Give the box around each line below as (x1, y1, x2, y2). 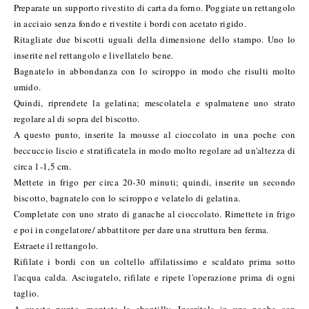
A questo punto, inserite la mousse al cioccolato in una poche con (13, 128, 296, 141)
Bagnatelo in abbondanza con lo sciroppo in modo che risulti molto (13, 64, 296, 77)
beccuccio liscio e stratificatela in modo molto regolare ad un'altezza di (13, 143, 296, 157)
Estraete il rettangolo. (13, 239, 101, 252)
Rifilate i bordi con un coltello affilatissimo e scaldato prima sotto (13, 255, 296, 268)
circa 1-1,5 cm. (13, 159, 74, 172)
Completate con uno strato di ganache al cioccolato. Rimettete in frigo (13, 207, 296, 220)
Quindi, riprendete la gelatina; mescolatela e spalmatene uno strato (13, 96, 296, 109)
